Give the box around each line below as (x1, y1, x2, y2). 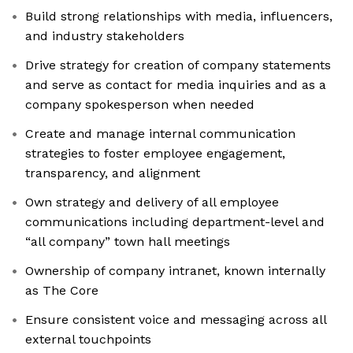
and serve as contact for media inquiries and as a (25, 77, 326, 93)
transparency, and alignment (25, 165, 200, 181)
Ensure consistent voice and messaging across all (25, 312, 327, 328)
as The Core (25, 283, 98, 299)
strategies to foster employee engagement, (25, 146, 285, 162)
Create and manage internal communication (25, 126, 295, 142)
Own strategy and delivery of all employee (25, 195, 279, 210)
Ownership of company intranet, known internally (25, 263, 325, 279)
